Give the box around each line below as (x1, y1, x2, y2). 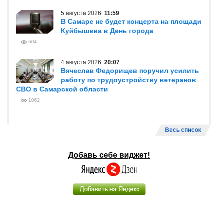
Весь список (165, 127, 201, 133)
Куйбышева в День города (61, 27, 153, 35)
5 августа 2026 (61, 10, 104, 17)
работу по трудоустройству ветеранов (61, 76, 196, 84)
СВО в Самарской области (16, 85, 108, 93)
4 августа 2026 (61, 59, 104, 66)
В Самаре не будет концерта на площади (61, 18, 201, 25)
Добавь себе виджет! (68, 151, 150, 159)
